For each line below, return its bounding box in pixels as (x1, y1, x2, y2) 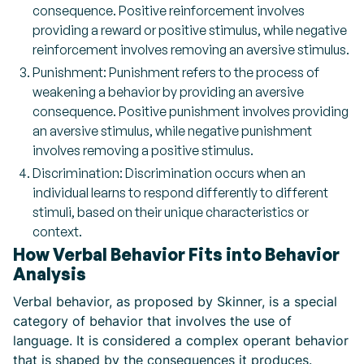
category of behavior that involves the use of (13, 313, 292, 329)
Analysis (13, 263, 86, 284)
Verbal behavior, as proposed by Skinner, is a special (13, 293, 337, 310)
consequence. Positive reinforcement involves (32, 2, 305, 19)
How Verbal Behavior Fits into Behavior (13, 244, 340, 265)
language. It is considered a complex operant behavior (13, 332, 349, 349)
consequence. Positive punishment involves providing (32, 103, 349, 119)
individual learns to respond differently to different (32, 184, 328, 201)
